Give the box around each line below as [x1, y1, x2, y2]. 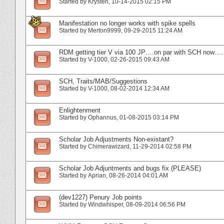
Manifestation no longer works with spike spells [59, 19, 195, 27]
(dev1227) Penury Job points [59, 193, 142, 201]
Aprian [88, 171, 106, 179]
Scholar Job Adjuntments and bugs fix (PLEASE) [59, 164, 201, 172]
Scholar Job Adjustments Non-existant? [59, 135, 173, 143]
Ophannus [88, 113, 116, 121]
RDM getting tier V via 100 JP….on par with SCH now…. [59, 48, 223, 56]
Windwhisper [88, 200, 123, 208]
